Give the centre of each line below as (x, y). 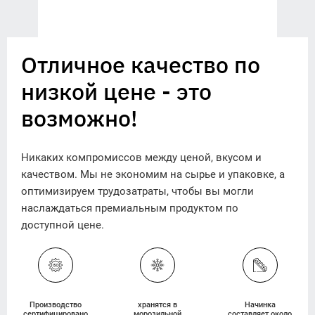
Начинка (260, 305)
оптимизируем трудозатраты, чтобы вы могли (137, 192)
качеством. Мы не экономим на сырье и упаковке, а (153, 175)
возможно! (79, 118)
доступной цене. (63, 225)
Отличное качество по (141, 65)
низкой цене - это (116, 92)
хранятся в (157, 305)
